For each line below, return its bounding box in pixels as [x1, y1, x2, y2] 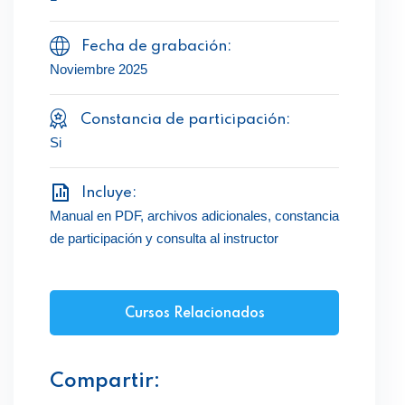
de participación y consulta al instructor [50, 230, 278, 246]
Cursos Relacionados [124, 306, 265, 321]
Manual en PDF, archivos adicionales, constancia [50, 207, 339, 223]
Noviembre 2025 [50, 61, 147, 77]
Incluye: [81, 184, 137, 201]
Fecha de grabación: [81, 38, 231, 54]
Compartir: [50, 371, 160, 391]
